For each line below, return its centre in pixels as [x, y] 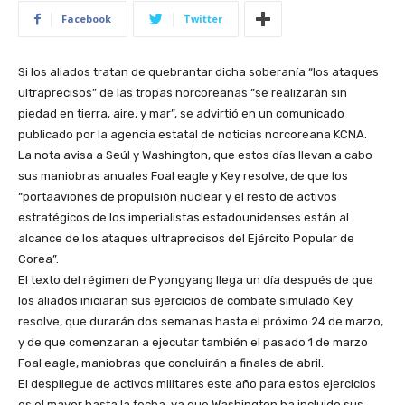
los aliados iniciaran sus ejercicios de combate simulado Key [185, 301]
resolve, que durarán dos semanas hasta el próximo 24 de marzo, [201, 321]
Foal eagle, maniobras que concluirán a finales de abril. [171, 363]
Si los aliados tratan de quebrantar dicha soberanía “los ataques [198, 72]
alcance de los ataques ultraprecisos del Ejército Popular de [186, 238]
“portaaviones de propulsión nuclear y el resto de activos [178, 197]
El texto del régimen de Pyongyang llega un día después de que [196, 280]
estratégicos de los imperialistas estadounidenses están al [184, 217]
